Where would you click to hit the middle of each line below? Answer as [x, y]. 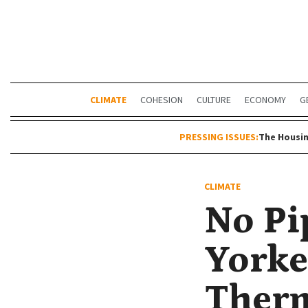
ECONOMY [265, 100]
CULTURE [213, 100]
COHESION [161, 100]
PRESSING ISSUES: [219, 137]
